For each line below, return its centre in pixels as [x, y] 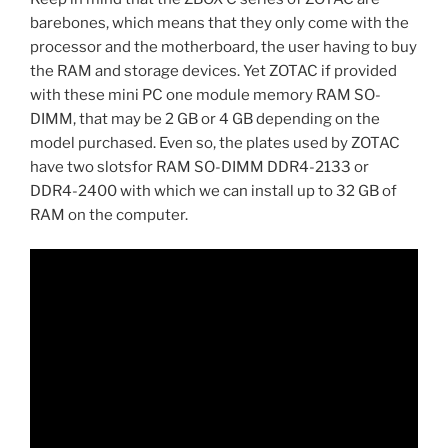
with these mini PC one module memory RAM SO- [205, 94]
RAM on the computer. [109, 214]
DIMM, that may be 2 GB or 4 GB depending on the [205, 118]
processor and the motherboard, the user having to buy [223, 46]
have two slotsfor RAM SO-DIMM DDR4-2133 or [199, 166]
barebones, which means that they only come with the [219, 22]
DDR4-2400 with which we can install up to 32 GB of [213, 190]
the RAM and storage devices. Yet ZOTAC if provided [213, 70]
